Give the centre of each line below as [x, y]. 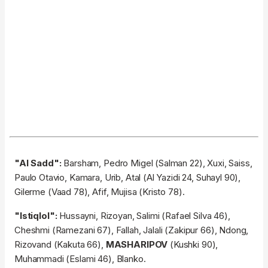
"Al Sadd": [38, 163]
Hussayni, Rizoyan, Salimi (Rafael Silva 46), [144, 216]
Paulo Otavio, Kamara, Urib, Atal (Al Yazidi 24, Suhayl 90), [128, 178]
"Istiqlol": [36, 216]
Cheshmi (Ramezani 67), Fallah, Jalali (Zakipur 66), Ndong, [132, 230]
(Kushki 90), [194, 245]
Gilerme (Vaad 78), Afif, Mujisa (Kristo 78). [100, 192]
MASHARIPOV [138, 245]
